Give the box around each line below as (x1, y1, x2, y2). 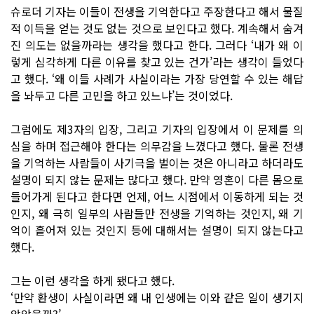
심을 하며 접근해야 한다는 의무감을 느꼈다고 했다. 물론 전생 (11, 137, 303, 154)
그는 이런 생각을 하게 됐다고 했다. (11, 271, 175, 289)
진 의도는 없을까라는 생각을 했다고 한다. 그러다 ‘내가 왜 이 (11, 36, 303, 53)
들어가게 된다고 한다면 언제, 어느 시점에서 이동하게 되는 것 (11, 187, 303, 205)
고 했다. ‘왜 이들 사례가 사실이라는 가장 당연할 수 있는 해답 (11, 69, 303, 87)
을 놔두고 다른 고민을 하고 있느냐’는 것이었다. (11, 86, 233, 104)
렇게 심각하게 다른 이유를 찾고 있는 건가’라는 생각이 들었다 (11, 53, 303, 70)
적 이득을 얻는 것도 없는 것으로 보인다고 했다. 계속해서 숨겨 (11, 19, 303, 36)
